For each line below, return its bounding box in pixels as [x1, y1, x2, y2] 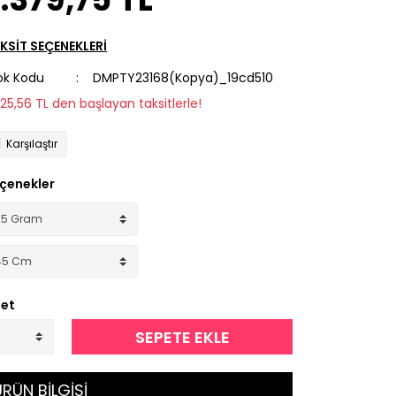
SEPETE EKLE [134, 325, 230, 348]
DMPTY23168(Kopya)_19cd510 [93, 69, 273, 87]
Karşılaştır [6, 136, 57, 151]
